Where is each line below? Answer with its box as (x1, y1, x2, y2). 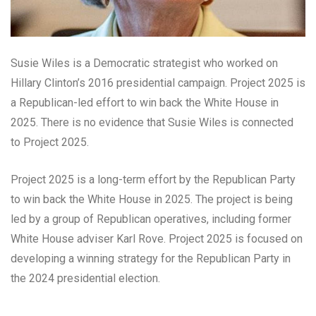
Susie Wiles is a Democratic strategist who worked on (11, 56, 278, 70)
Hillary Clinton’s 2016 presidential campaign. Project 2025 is (11, 75, 305, 90)
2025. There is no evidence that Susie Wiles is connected (11, 115, 293, 129)
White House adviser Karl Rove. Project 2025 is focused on (11, 231, 303, 245)
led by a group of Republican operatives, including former (11, 212, 291, 226)
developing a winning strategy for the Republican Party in (11, 251, 291, 265)
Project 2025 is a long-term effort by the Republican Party (11, 172, 296, 186)
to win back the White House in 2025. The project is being (11, 192, 293, 206)
